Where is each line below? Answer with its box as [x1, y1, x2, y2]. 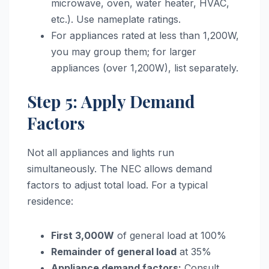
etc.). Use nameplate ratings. [51, 13, 181, 26]
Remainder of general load [51, 245, 177, 258]
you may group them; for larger [51, 46, 196, 58]
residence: [27, 195, 73, 207]
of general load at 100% [114, 229, 226, 241]
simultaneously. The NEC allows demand [27, 162, 212, 175]
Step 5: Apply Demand [27, 90, 195, 113]
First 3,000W [51, 229, 114, 241]
